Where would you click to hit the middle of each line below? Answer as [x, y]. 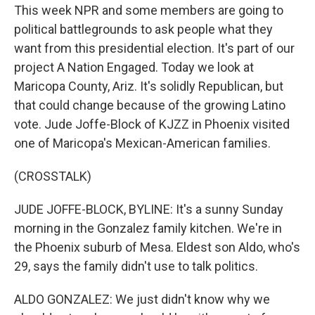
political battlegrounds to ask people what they [143, 29]
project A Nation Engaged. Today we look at [134, 67]
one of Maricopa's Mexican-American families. [142, 143]
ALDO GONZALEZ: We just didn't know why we [142, 299]
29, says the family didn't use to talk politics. [136, 266]
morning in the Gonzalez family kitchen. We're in [148, 228]
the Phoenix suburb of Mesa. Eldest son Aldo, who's [157, 247]
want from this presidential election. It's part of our [154, 48]
